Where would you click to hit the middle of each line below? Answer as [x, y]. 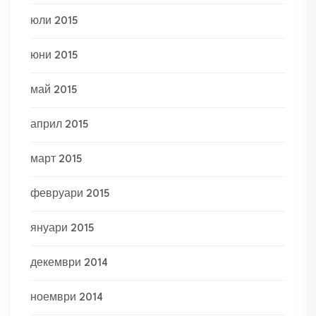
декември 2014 [69, 263]
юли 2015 [54, 22]
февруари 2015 [70, 194]
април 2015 [59, 125]
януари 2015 [62, 229]
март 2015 [56, 160]
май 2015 [54, 91]
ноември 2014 [67, 298]
